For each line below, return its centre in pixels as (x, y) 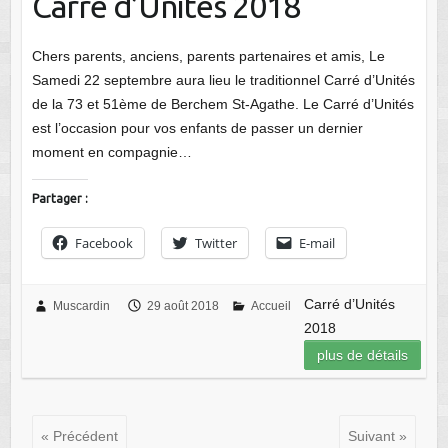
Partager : (59, 198)
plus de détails (363, 354)
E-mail (316, 242)
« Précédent (79, 435)
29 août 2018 (182, 305)
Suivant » (378, 435)
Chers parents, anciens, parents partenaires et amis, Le (208, 55)
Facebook (103, 242)
